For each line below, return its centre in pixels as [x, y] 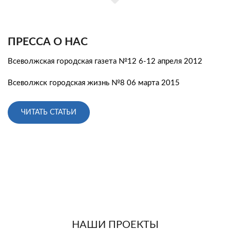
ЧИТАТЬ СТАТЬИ [49, 113]
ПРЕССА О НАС [48, 42]
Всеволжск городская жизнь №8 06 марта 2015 [94, 83]
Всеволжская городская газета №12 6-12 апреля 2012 [105, 62]
